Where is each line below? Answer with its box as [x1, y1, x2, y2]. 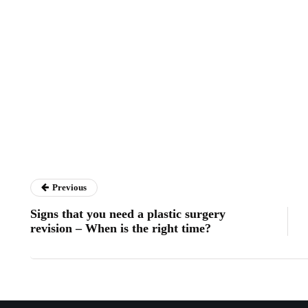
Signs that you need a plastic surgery [30, 207, 225, 221]
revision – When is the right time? [30, 221, 211, 235]
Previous [52, 182, 87, 192]
